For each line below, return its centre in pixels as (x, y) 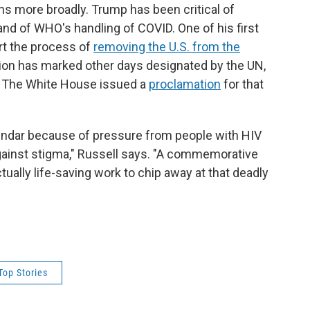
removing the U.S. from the (167, 47)
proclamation (185, 84)
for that (242, 84)
